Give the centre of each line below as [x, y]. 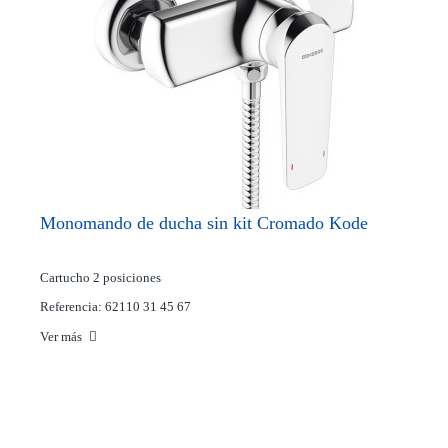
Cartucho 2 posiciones [100, 278]
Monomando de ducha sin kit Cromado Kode [204, 223]
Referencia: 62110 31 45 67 [115, 307]
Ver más [62, 337]
